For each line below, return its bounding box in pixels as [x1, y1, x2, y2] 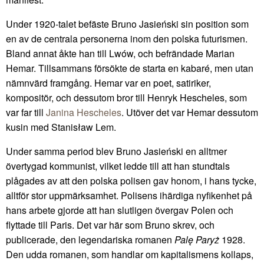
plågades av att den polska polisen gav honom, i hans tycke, [6, 173, 256, 187]
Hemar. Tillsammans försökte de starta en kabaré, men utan [6, 61, 253, 75]
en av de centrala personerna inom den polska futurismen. [6, 31, 247, 45]
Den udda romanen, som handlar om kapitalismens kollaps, [6, 247, 253, 261]
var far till [6, 105, 46, 119]
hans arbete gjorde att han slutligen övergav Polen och [6, 203, 233, 217]
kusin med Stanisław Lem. [6, 120, 116, 134]
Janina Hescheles [46, 105, 121, 119]
